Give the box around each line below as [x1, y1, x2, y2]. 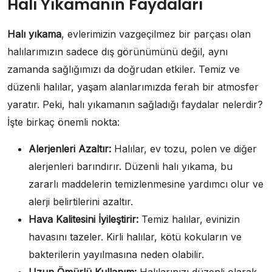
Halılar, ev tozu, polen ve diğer [111, 142, 257, 155]
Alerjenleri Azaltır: [29, 142, 111, 155]
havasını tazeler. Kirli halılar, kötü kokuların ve [29, 230, 242, 243]
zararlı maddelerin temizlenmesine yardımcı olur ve [29, 177, 263, 190]
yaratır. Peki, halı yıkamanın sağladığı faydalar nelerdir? [7, 98, 263, 110]
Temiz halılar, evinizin [138, 212, 240, 225]
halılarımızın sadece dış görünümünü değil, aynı [7, 45, 228, 58]
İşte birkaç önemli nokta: [7, 115, 120, 128]
